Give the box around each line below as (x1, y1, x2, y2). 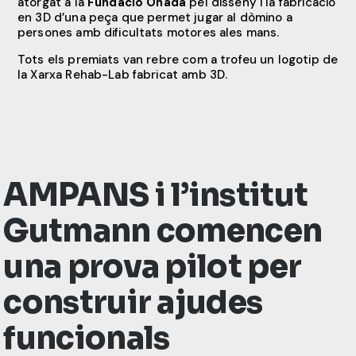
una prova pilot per (3, 246, 302, 286)
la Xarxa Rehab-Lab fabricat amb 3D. (17, 66, 228, 83)
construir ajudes (3, 282, 263, 322)
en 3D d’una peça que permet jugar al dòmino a (17, 9, 292, 25)
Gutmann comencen (3, 211, 323, 250)
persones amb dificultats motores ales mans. (17, 24, 280, 41)
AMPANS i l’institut (3, 175, 308, 215)
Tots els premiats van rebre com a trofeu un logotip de (17, 51, 339, 68)
